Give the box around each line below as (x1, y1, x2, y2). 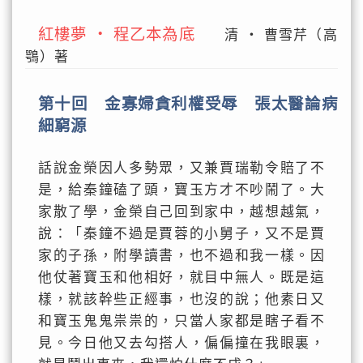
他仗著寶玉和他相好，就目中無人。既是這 (37, 270, 326, 285)
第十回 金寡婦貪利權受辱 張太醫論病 (37, 95, 338, 113)
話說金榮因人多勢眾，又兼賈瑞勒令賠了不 (37, 160, 326, 176)
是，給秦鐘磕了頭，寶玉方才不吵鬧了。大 (37, 182, 326, 198)
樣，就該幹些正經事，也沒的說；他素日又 (37, 292, 326, 307)
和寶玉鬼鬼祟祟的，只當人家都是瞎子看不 (37, 314, 326, 329)
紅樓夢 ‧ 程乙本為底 (37, 25, 195, 43)
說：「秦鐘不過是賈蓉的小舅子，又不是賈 (37, 226, 326, 241)
